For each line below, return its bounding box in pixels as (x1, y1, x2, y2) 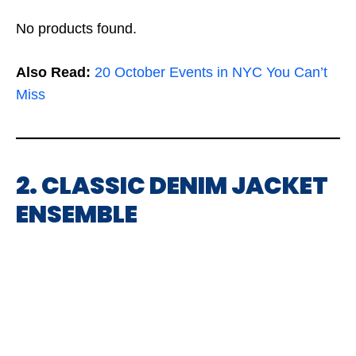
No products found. (16, 21, 137, 37)
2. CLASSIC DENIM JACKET (16, 169, 328, 203)
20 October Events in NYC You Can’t (95, 64, 327, 81)
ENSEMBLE (16, 198, 137, 232)
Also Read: (16, 64, 91, 81)
